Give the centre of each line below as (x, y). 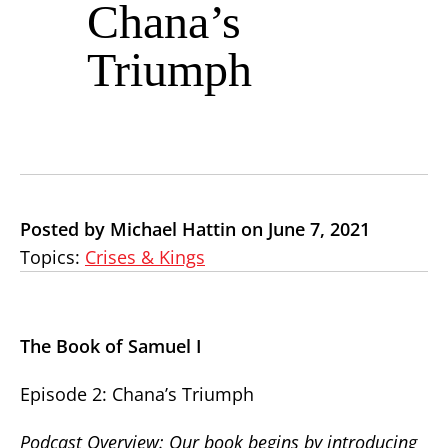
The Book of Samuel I (111, 346)
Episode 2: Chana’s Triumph (137, 394)
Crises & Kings (145, 257)
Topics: (52, 257)
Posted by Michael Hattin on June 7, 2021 (195, 229)
